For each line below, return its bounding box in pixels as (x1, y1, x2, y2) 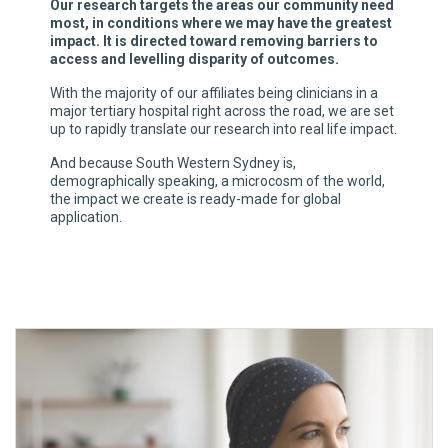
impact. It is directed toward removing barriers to (50, 33, 378, 50)
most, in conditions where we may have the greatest (50, 15, 392, 32)
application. (50, 209, 122, 226)
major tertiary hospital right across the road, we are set (50, 103, 394, 120)
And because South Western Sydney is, (50, 155, 296, 172)
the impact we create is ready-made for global (50, 191, 341, 208)
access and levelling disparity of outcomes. (50, 51, 339, 68)
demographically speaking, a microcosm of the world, (50, 173, 385, 190)
